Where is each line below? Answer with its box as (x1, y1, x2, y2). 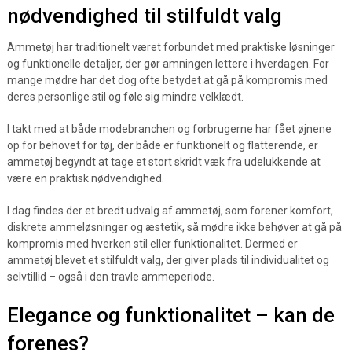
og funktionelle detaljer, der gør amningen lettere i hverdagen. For (6, 57, 329, 70)
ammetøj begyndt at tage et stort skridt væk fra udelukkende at (6, 156, 321, 168)
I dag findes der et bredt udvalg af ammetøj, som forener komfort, (6, 204, 333, 217)
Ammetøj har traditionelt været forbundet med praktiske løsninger (6, 41, 335, 53)
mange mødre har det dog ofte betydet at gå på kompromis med (6, 74, 328, 86)
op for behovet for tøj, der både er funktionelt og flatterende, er (6, 139, 318, 152)
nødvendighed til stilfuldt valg (6, 4, 282, 27)
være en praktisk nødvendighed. (6, 172, 164, 185)
